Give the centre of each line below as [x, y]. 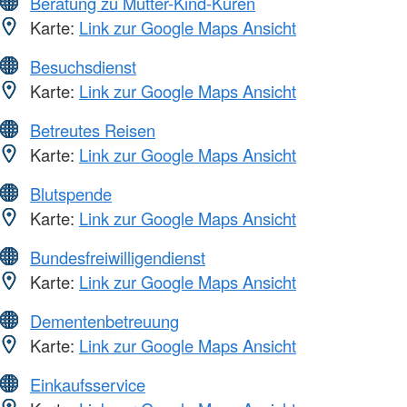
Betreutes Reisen [93, 129]
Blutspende [71, 193]
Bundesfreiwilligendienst [118, 257]
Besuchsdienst [83, 66]
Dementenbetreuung [104, 320]
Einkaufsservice [88, 384]
